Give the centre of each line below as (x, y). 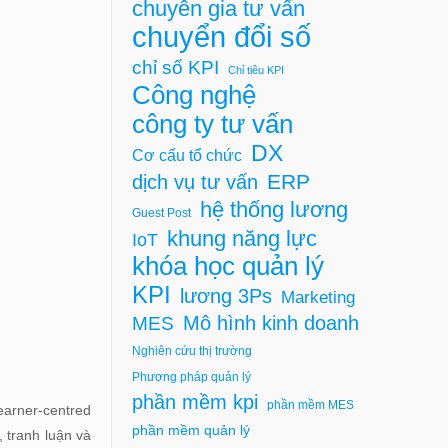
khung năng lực (241, 238)
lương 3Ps (225, 295)
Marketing (317, 297)
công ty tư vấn (212, 123)
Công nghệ (193, 94)
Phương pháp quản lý (191, 376)
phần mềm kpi (194, 401)
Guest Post (161, 212)
